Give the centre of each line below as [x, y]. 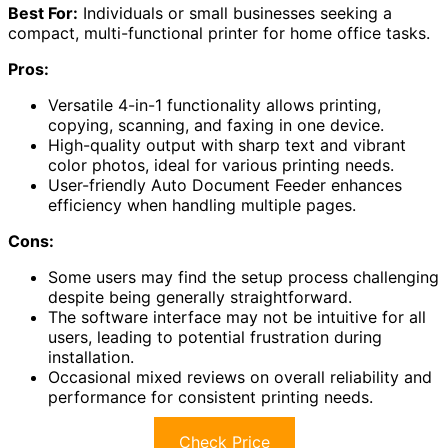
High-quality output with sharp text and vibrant [227, 144]
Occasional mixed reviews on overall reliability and [240, 376]
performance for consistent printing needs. [210, 396]
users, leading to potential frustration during [215, 336]
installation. [91, 356]
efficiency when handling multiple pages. [202, 204]
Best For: [43, 12]
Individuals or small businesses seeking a [235, 12]
